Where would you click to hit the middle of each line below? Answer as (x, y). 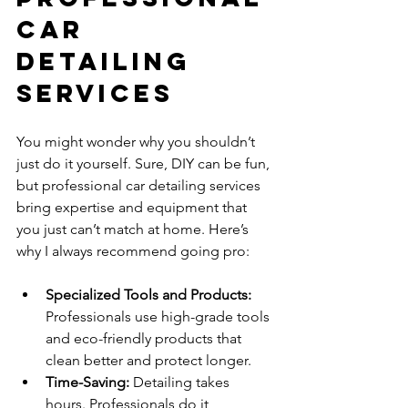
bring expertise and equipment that (133, 207)
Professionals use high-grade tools (159, 316)
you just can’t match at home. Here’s (134, 229)
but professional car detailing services (140, 185)
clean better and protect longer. (148, 360)
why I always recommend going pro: (133, 250)
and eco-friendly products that (145, 338)
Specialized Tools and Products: (148, 294)
